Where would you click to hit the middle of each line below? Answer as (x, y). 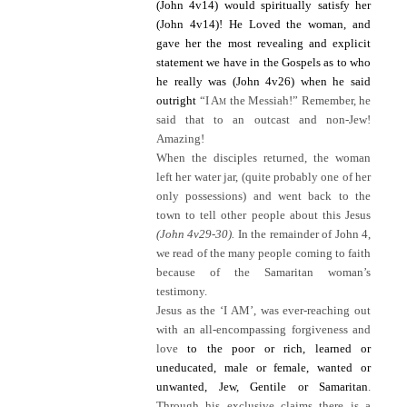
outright (178, 101)
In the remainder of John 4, (304, 234)
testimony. (182, 292)
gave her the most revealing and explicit (263, 44)
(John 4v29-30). (197, 234)
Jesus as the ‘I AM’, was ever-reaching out (263, 311)
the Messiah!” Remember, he (298, 101)
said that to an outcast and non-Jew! (263, 120)
